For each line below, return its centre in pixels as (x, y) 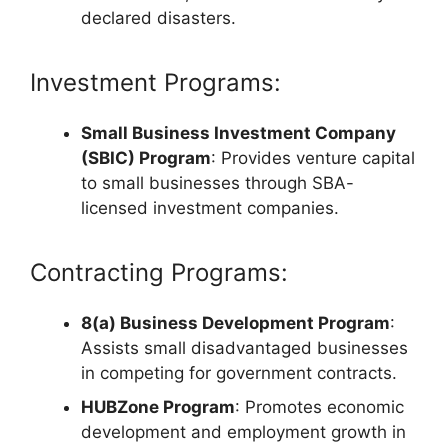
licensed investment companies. (210, 208)
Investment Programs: (155, 83)
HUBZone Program (158, 406)
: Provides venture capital (313, 158)
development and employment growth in (243, 431)
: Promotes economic (319, 406)
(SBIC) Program (146, 158)
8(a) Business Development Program (235, 323)
